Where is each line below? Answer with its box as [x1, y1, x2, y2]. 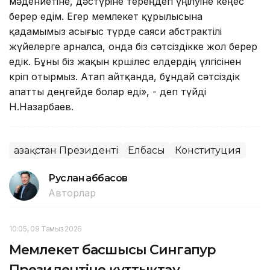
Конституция [175, 144, 241, 156]
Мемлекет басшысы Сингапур [9, 241, 216, 258]
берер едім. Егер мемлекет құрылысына [9, 10, 202, 22]
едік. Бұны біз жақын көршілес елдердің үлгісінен [9, 55, 241, 67]
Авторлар [48, 186, 96, 199]
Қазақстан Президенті [14, 144, 118, 156]
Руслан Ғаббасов [48, 172, 128, 184]
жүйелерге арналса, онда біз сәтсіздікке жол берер [9, 40, 257, 52]
